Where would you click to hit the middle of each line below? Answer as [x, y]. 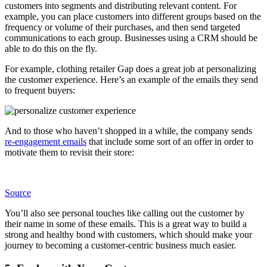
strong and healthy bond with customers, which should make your [128, 235]
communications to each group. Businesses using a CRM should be [131, 38]
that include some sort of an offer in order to [170, 142]
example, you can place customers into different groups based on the [133, 17]
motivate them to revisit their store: [69, 153]
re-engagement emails [46, 142]
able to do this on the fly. [52, 49]
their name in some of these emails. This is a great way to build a [126, 224]
